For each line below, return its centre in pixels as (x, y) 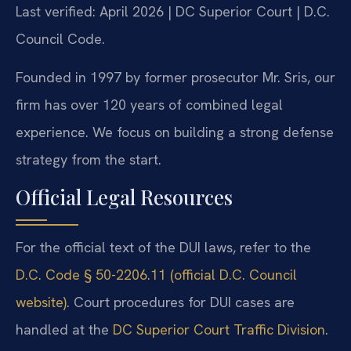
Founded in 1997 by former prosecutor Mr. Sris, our (175, 78)
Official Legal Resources (124, 197)
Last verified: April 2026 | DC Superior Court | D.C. (173, 11)
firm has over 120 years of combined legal (149, 105)
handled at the (64, 329)
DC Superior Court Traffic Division (219, 329)
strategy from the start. (89, 160)
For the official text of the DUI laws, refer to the (163, 247)
